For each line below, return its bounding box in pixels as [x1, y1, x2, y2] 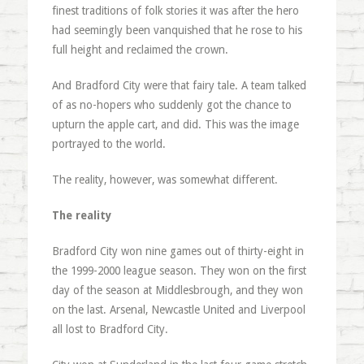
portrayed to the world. [51, 136, 166, 150]
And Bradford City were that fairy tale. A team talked [51, 78, 306, 92]
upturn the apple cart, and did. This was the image [51, 117, 299, 131]
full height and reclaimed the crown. [51, 42, 228, 56]
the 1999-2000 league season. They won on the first [51, 263, 306, 277]
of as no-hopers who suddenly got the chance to [51, 97, 292, 111]
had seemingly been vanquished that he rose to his [51, 23, 302, 37]
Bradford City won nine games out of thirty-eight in [51, 244, 304, 258]
